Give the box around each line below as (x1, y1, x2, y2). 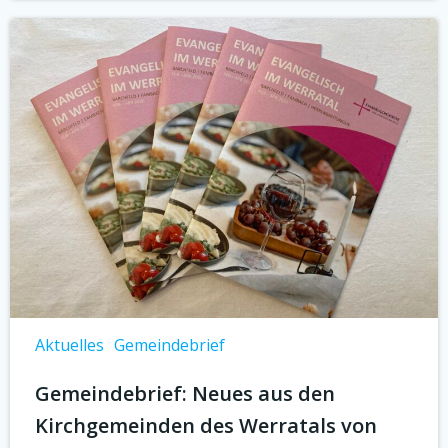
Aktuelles (35, 334, 104, 356)
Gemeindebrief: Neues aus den (35, 380, 335, 407)
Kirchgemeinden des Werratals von (35, 412, 377, 439)
